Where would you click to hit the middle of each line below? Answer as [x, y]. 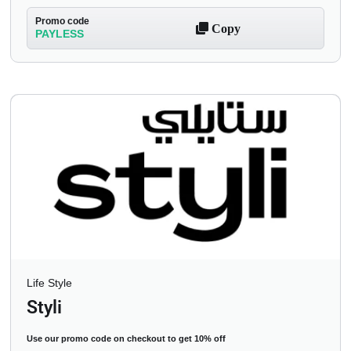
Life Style [49, 283]
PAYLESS [60, 34]
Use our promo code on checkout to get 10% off [126, 339]
